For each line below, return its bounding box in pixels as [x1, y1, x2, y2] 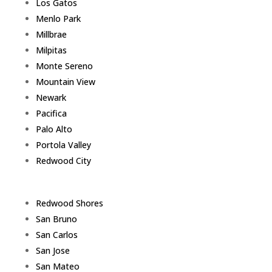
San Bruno [35, 213, 77, 225]
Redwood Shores [35, 197, 103, 209]
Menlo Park [35, 13, 81, 25]
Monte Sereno [35, 60, 93, 72]
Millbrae [35, 29, 67, 41]
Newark [35, 92, 66, 104]
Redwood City [35, 155, 91, 167]
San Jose [35, 245, 70, 257]
